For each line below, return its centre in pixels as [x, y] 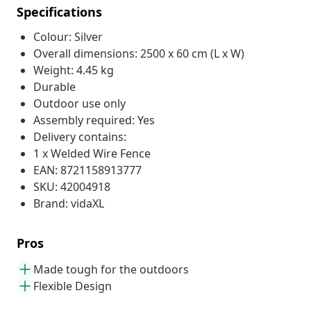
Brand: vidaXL [69, 203]
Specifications [59, 11]
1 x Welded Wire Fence [92, 153]
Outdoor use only [79, 103]
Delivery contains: [80, 136]
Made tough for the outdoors [111, 269]
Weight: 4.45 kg [74, 70]
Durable [54, 86]
